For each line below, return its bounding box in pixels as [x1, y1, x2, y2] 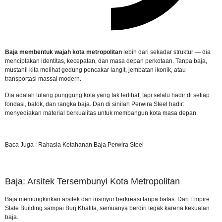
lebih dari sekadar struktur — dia [122, 49, 211, 56]
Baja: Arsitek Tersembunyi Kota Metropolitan [5, 176, 180, 187]
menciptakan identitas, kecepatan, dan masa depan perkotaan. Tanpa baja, [5, 57, 207, 65]
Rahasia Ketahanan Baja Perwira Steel [38, 141, 144, 149]
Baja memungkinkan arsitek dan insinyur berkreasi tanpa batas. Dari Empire [5, 196, 210, 203]
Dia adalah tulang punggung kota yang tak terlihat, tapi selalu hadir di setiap [5, 91, 210, 99]
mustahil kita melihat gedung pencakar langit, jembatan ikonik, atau [5, 66, 186, 74]
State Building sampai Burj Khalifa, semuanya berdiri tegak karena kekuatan [5, 205, 210, 212]
